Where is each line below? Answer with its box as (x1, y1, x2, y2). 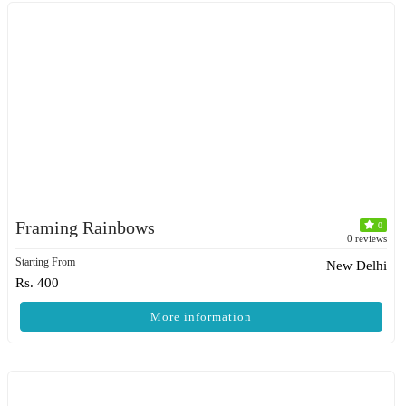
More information (150, 310, 252, 324)
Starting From (15, 256, 75, 268)
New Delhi (326, 258, 387, 273)
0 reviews (347, 233, 387, 244)
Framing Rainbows (15, 217, 155, 237)
